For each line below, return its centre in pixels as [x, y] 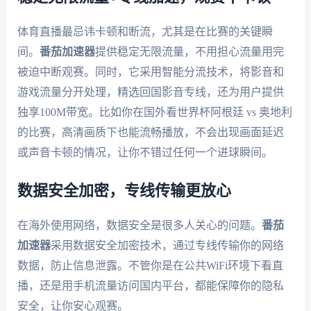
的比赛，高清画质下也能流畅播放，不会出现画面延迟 [150, 132]
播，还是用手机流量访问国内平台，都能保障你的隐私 [150, 285]
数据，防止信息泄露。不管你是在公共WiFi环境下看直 [150, 265]
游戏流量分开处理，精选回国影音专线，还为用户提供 [150, 92]
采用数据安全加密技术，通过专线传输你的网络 [167, 245]
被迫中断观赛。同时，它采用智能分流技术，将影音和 [150, 72]
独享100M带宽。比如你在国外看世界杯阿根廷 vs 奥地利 [154, 112]
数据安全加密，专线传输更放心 [124, 191]
